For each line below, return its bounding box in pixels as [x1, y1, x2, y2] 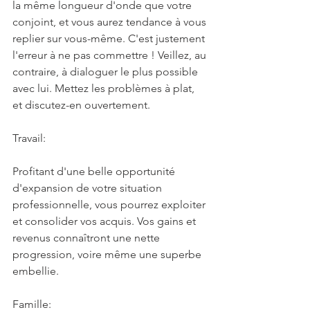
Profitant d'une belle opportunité [12, 164, 178, 178]
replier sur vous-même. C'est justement [12, 31, 208, 45]
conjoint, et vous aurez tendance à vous [12, 15, 209, 28]
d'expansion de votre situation [12, 181, 165, 194]
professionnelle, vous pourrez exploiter [12, 197, 208, 211]
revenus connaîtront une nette [12, 230, 163, 244]
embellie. [12, 264, 59, 277]
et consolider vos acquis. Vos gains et [12, 214, 199, 228]
